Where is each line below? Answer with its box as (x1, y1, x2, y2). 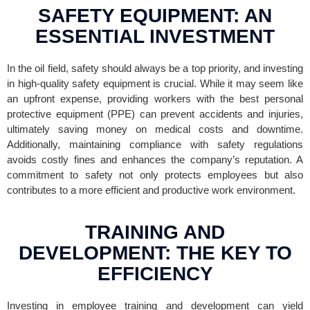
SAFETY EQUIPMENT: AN (38, 4, 272, 26)
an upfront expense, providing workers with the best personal (7, 92, 303, 104)
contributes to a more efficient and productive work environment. (7, 183, 295, 196)
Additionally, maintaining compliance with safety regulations (7, 138, 303, 150)
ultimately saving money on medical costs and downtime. (7, 122, 303, 135)
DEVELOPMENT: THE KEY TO (18, 241, 292, 264)
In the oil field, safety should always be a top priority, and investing (7, 62, 303, 74)
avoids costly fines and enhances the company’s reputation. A (7, 153, 303, 165)
